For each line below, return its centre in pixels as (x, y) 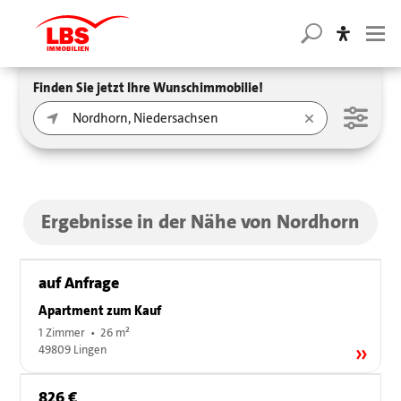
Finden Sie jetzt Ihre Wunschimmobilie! (149, 88)
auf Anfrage (79, 283)
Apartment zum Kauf (100, 311)
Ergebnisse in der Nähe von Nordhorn (200, 222)
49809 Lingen (73, 350)
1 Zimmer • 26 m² (85, 333)
